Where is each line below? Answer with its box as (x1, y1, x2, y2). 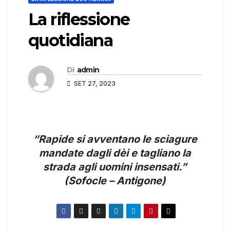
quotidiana (28, 30, 112, 51)
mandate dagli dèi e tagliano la (39, 147, 191, 160)
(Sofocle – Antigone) (64, 175, 166, 187)
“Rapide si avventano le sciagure (33, 133, 197, 146)
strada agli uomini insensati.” (43, 161, 187, 174)
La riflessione (28, 9, 130, 30)
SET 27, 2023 (72, 80, 116, 88)
